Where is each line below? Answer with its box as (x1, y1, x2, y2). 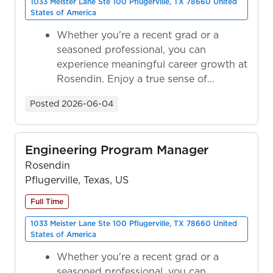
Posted (30, 97, 59, 110)
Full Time (30, 196, 63, 207)
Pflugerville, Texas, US (25, 172, 129, 186)
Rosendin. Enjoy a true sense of (57, 71, 207, 85)
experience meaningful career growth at (57, 57, 247, 71)
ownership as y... (57, 86, 135, 100)
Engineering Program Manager (25, 141, 209, 158)
